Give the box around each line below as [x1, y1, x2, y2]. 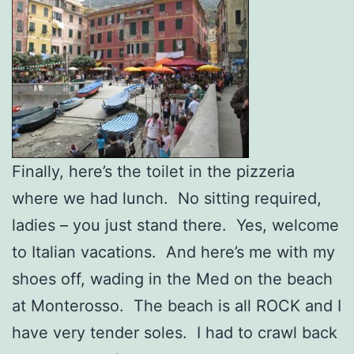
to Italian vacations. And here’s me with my [12, 242, 335, 262]
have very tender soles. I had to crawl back [12, 322, 337, 342]
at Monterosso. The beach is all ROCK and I [12, 296, 341, 315]
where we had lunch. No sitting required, [12, 188, 322, 208]
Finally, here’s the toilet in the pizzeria [12, 161, 295, 181]
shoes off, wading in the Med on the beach [12, 269, 333, 288]
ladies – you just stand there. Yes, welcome [12, 215, 339, 235]
